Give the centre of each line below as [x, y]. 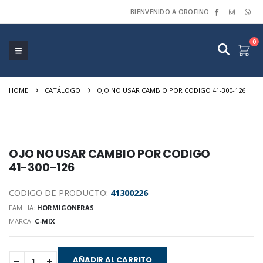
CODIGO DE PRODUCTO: [59, 192]
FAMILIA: [23, 207]
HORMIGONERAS [65, 207]
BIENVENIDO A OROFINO [170, 11]
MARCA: [21, 221]
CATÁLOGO [62, 90]
